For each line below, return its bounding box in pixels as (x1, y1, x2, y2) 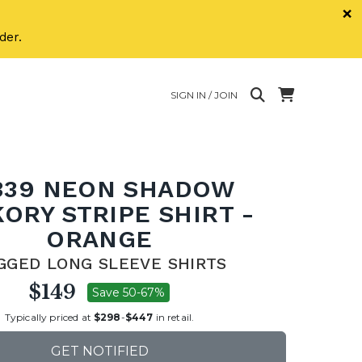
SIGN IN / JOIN (170, 88, 238, 101)
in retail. (153, 310, 195, 323)
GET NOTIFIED (50, 343, 149, 359)
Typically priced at (4, 310, 94, 323)
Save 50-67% (92, 285, 165, 300)
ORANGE (46, 225, 153, 253)
